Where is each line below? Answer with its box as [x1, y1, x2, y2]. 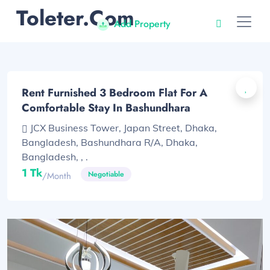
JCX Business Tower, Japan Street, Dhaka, [30, 122, 217, 134]
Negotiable [88, 169, 124, 180]
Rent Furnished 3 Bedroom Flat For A [22, 85, 207, 101]
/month [42, 169, 71, 183]
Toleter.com [16, 3, 134, 33]
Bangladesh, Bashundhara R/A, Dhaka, [22, 136, 198, 148]
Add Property [114, 17, 171, 31]
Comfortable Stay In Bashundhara [22, 100, 190, 116]
